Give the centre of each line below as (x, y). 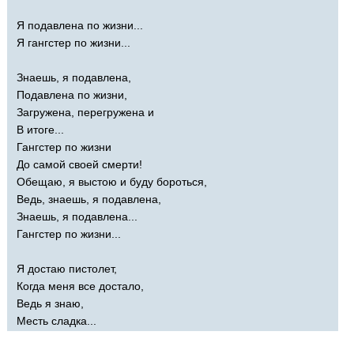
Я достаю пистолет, (67, 268)
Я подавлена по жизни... (80, 25)
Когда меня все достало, (80, 286)
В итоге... (40, 129)
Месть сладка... (56, 320)
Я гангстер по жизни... (73, 42)
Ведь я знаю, (50, 303)
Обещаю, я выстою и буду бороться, (112, 181)
